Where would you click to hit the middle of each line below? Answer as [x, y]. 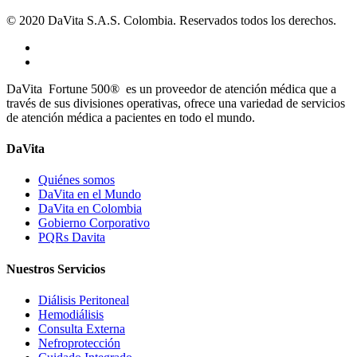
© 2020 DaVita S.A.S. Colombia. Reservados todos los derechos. [171, 20]
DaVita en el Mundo [90, 194]
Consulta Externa [82, 328]
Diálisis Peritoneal [84, 300]
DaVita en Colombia [90, 209]
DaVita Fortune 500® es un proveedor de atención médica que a [171, 88]
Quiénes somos [76, 180]
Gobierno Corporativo [94, 223]
